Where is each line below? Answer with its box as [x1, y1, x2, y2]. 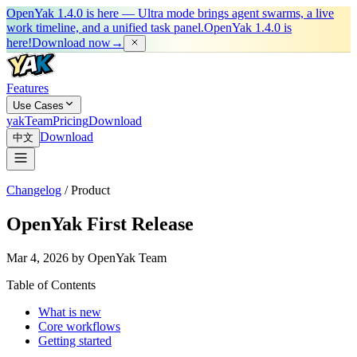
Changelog [6, 183, 61, 197]
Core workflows [38, 319, 120, 333]
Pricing [53, 114, 88, 127]
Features [6, 81, 49, 95]
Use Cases [13, 100, 64, 112]
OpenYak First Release [6, 213, 194, 234]
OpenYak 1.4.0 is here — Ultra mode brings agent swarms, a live [6, 6, 334, 20]
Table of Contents [6, 277, 96, 292]
